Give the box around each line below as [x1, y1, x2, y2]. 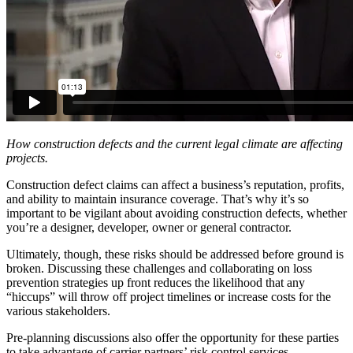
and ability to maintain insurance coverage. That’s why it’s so [6, 191, 309, 206]
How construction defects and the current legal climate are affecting [6, 136, 343, 150]
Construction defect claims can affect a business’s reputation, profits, [6, 177, 344, 191]
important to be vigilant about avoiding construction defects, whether [6, 206, 347, 220]
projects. [6, 150, 48, 165]
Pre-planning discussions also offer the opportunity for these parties [6, 330, 339, 344]
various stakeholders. [6, 303, 110, 318]
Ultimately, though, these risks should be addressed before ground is [6, 247, 344, 261]
